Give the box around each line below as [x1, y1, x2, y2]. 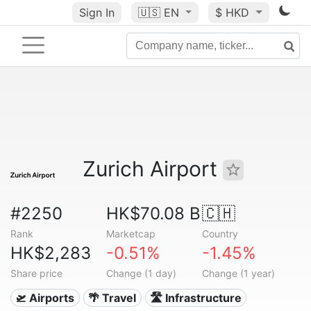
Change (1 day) [106, 267, 176, 279]
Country [201, 228, 238, 239]
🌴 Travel [88, 291, 137, 305]
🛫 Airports [15, 291, 75, 305]
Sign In [78, 6, 115, 19]
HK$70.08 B [106, 203, 201, 224]
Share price [10, 267, 62, 279]
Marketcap [106, 228, 155, 239]
